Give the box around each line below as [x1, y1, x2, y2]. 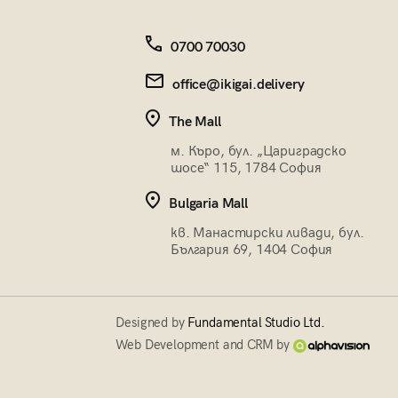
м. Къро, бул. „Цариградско [170, 143, 346, 160]
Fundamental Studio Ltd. [187, 314, 325, 330]
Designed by [115, 314, 188, 330]
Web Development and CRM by [115, 337, 293, 353]
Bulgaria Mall [168, 195, 248, 212]
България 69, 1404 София [170, 242, 333, 259]
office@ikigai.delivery [171, 76, 305, 93]
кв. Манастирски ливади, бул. [170, 225, 364, 242]
